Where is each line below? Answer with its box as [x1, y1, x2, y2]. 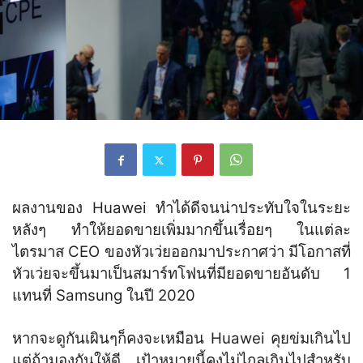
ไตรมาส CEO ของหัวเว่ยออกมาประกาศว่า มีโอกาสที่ [12, 242, 351, 262]
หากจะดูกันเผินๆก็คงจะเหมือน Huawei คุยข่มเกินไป [12, 329, 351, 348]
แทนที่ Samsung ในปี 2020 [12, 286, 195, 305]
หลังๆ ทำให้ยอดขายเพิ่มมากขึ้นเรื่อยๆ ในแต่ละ [12, 220, 351, 240]
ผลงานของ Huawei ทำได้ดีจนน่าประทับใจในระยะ [12, 199, 351, 218]
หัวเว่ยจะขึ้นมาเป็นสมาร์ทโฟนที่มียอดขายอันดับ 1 [12, 264, 351, 284]
